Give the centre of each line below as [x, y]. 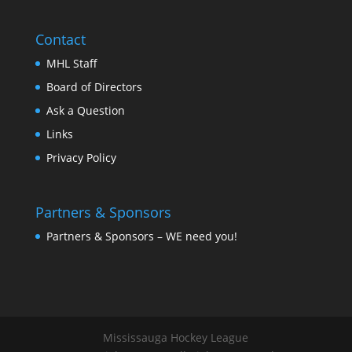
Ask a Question [85, 111]
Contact [60, 40]
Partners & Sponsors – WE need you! [141, 236]
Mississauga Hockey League [176, 337]
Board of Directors [94, 87]
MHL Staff [71, 64]
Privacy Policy [81, 158]
